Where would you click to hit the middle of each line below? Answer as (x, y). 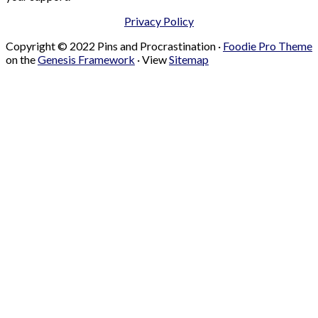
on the (22, 60)
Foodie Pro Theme (268, 46)
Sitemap (189, 60)
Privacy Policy (159, 21)
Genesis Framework (86, 60)
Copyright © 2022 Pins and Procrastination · (114, 46)
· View (152, 60)
